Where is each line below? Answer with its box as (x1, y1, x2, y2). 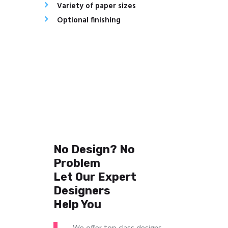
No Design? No (53, 142, 135, 156)
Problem (53, 156, 101, 170)
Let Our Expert (53, 169, 137, 184)
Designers (53, 183, 111, 197)
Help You (53, 197, 102, 211)
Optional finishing (56, 14, 121, 27)
